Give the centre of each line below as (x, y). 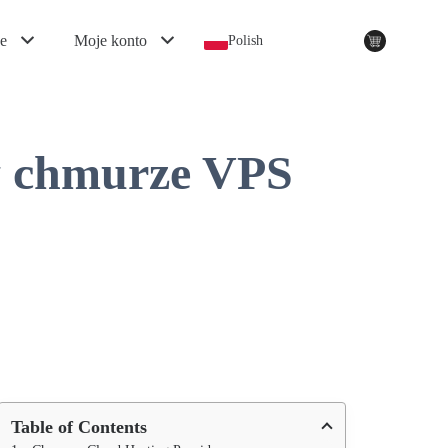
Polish (245, 40)
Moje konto (110, 40)
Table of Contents (78, 427)
